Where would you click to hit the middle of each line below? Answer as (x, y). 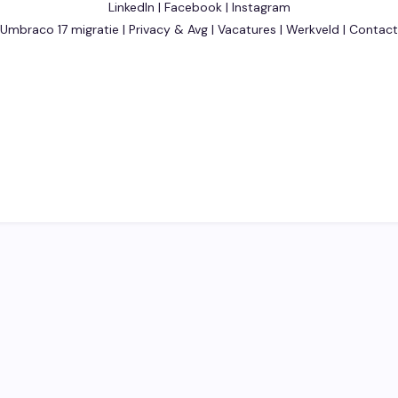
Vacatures (245, 29)
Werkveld (313, 29)
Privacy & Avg (167, 29)
